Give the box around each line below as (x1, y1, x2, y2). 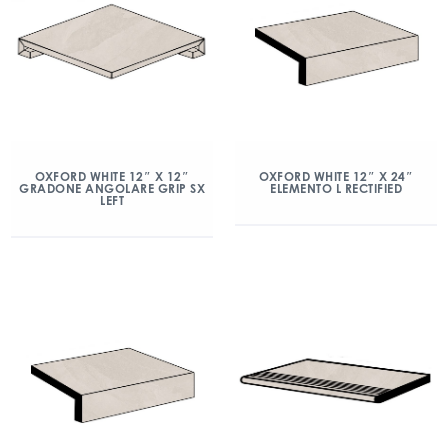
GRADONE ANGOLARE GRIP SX (19, 181, 205, 196)
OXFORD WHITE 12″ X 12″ (35, 169, 189, 184)
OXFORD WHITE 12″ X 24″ (259, 169, 413, 184)
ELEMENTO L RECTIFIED (270, 181, 402, 196)
